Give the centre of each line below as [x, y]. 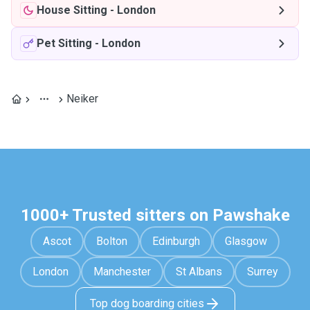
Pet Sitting [64, 43]
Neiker [82, 99]
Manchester [122, 272]
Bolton [112, 241]
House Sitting [72, 10]
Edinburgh [176, 241]
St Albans [199, 272]
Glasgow [246, 241]
